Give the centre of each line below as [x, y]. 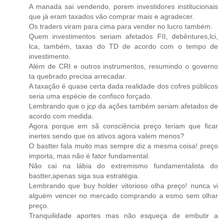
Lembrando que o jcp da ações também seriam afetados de [123, 106]
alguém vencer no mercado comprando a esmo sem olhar [123, 196]
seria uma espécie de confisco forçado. [91, 96]
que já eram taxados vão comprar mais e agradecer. [111, 16]
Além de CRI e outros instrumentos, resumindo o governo [123, 66]
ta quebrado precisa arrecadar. [78, 76]
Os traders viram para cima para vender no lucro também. [121, 26]
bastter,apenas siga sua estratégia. [84, 176]
